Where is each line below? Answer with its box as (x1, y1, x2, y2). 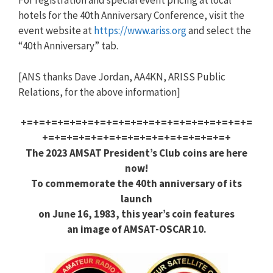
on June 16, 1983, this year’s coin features (38, 207, 235, 221)
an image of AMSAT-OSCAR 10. (66, 222, 207, 236)
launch (121, 192, 152, 205)
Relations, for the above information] (18, 85, 180, 99)
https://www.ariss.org (94, 24, 186, 37)
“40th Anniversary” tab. (18, 39, 118, 52)
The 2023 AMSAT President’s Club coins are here (26, 146, 247, 160)
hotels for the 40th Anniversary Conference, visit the (18, 9, 244, 22)
